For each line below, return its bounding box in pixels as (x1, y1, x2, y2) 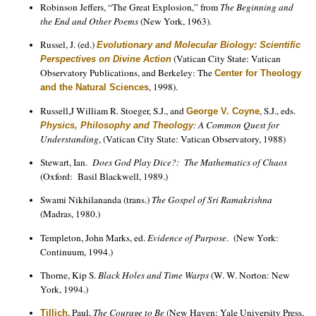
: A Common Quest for (193, 118, 279, 131)
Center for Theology (214, 68, 301, 79)
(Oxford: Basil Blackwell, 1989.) (40, 169, 168, 183)
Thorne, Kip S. (40, 268, 98, 281)
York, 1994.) (40, 282, 88, 296)
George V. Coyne (186, 105, 260, 116)
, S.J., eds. (260, 104, 296, 117)
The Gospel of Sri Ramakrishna (152, 193, 272, 207)
